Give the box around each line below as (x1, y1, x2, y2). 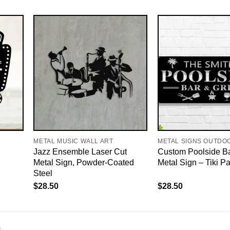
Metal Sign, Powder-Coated (33, 158, 135, 167)
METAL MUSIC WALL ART (33, 137, 113, 145)
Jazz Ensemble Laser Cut (33, 147, 127, 157)
